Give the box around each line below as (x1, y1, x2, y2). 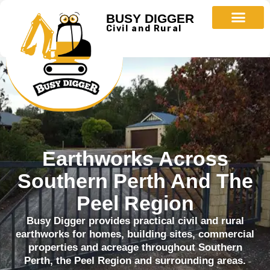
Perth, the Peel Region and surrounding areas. (24, 254, 246, 266)
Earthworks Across (42, 146, 228, 170)
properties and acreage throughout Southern (28, 241, 242, 253)
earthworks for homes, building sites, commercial (16, 228, 254, 240)
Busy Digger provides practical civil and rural (26, 215, 244, 227)
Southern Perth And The (17, 169, 253, 192)
